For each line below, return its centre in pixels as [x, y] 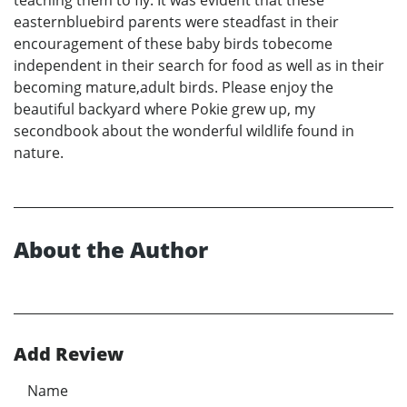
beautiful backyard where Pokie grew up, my [164, 109]
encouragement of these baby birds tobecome [173, 44]
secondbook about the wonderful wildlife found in [184, 131]
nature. [39, 153]
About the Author [111, 250]
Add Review [69, 354]
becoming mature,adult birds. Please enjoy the [174, 88]
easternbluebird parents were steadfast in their [176, 22]
